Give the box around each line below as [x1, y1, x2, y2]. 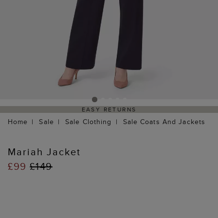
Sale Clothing [65, 117, 112, 127]
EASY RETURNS [81, 105, 137, 114]
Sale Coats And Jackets [123, 117, 206, 127]
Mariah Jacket [8, 145, 81, 159]
